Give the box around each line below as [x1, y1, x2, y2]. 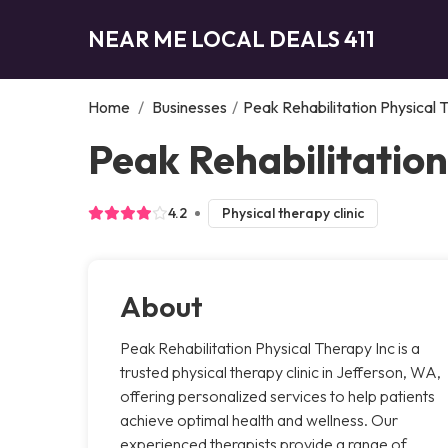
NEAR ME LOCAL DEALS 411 [88, 24, 375, 53]
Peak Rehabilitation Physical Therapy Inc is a [120, 337, 420, 358]
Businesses [152, 96, 227, 117]
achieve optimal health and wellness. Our [120, 409, 398, 430]
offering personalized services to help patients [120, 385, 435, 406]
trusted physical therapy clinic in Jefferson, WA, [120, 361, 441, 382]
